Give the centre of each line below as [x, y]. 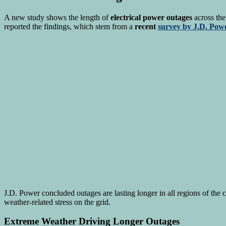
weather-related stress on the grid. [57, 202]
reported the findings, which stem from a [69, 26]
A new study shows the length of [57, 17]
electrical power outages [151, 17]
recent [146, 26]
